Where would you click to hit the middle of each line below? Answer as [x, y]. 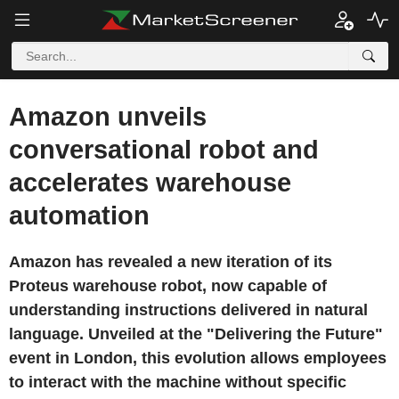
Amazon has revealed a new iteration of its [171, 262]
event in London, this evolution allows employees [198, 358]
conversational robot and [164, 150]
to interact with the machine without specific [178, 382]
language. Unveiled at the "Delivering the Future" [196, 334]
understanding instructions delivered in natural [188, 310]
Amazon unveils [108, 117]
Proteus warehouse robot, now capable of [168, 286]
